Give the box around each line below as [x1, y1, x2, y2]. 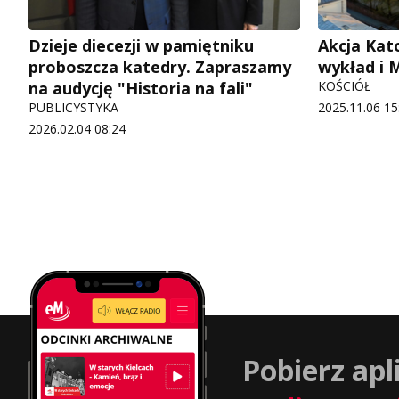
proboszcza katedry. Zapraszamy [28, 56, 291, 78]
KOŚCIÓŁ [318, 77, 370, 95]
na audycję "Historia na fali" [28, 77, 253, 100]
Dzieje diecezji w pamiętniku [28, 35, 254, 57]
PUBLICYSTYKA [28, 99, 118, 117]
